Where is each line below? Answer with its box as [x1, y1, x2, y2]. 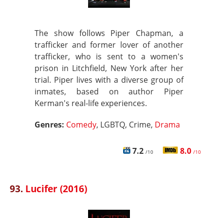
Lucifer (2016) [25, 182, 87, 195]
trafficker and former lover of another [35, 39, 183, 50]
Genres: [35, 119, 66, 130]
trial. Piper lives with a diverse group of [35, 74, 183, 85]
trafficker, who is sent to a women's [35, 51, 183, 62]
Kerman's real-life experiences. [35, 98, 147, 109]
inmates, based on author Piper [35, 86, 183, 97]
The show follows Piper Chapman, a [35, 28, 183, 38]
